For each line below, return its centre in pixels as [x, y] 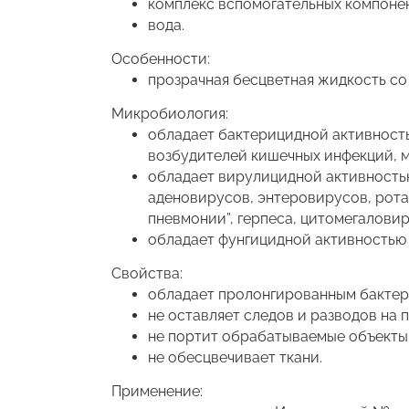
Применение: [157, 391]
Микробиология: [170, 113]
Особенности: [161, 58]
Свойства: [147, 273]
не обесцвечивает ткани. [235, 357]
